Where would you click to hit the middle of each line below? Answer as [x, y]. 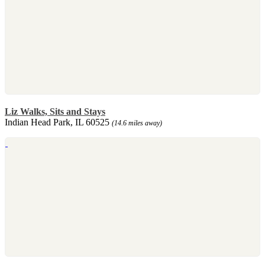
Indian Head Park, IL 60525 [58, 122]
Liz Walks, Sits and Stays [55, 111]
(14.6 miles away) [137, 123]
